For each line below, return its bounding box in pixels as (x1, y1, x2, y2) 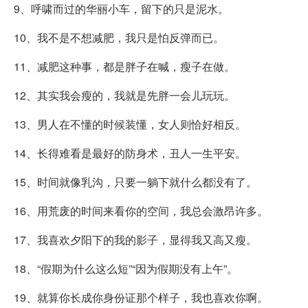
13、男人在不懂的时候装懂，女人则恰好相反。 (14, 116, 246, 133)
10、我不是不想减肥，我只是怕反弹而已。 (14, 30, 224, 46)
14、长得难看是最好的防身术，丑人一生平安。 (14, 145, 246, 162)
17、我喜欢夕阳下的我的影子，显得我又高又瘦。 (14, 232, 257, 248)
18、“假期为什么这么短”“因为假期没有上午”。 (14, 261, 238, 277)
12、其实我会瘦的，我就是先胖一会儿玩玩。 (14, 87, 235, 104)
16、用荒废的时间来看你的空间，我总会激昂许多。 (14, 203, 268, 219)
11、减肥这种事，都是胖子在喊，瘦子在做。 (14, 58, 235, 75)
